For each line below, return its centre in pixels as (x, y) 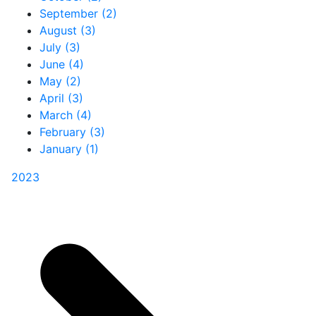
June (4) (62, 64)
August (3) (68, 30)
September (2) (78, 13)
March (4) (66, 115)
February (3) (72, 132)
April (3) (61, 98)
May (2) (60, 81)
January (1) (69, 148)
